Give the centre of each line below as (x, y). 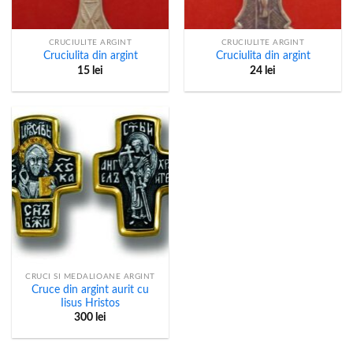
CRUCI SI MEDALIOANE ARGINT (90, 277)
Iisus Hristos (90, 303)
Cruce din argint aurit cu (90, 290)
